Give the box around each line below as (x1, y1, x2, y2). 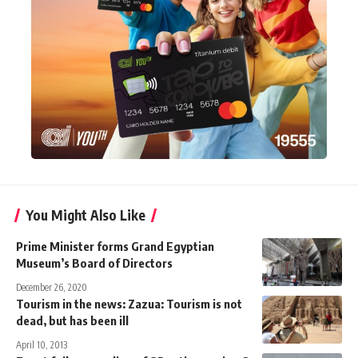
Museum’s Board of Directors (16, 256, 173, 271)
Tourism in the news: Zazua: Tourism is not (16, 296, 242, 312)
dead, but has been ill (16, 313, 129, 328)
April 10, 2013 (16, 339, 67, 352)
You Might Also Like (26, 206, 145, 225)
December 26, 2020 (16, 281, 87, 294)
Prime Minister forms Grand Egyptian (16, 239, 214, 254)
